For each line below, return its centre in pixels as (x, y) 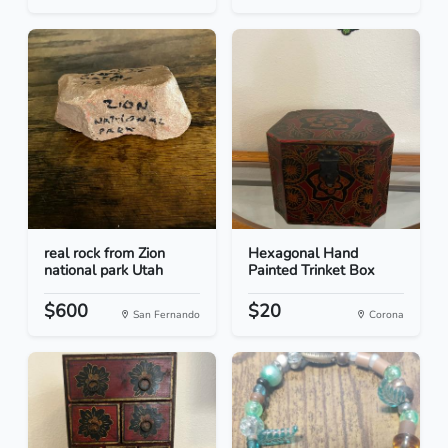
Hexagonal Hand (303, 253)
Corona (385, 315)
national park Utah (103, 270)
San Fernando (165, 315)
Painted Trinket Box (311, 270)
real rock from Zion (104, 253)
